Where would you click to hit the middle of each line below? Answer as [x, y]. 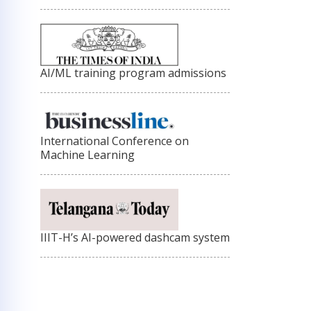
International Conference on [115, 141]
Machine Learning [87, 155]
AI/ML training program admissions [133, 73]
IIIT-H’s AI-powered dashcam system [135, 238]
